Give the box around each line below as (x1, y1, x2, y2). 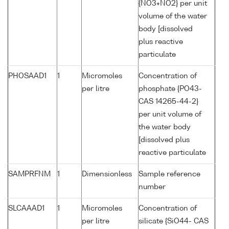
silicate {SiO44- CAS (139, 218, 209, 225)
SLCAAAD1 (8, 205, 44, 213)
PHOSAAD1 (8, 73, 47, 80)
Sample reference (139, 171, 200, 178)
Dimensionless (82, 171, 132, 178)
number (139, 184, 166, 191)
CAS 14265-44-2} (139, 98, 198, 106)
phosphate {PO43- (139, 85, 202, 93)
